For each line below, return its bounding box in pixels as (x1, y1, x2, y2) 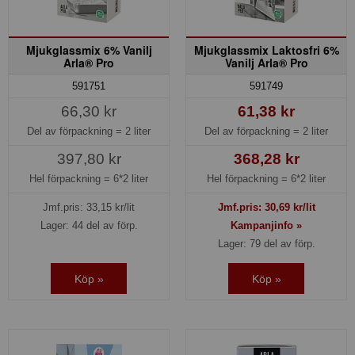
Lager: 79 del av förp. (217, 238, 315, 250)
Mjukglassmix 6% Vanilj (25, 41, 152, 58)
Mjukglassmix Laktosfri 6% (193, 41, 339, 58)
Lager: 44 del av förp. (40, 219, 138, 232)
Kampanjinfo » (231, 219, 302, 232)
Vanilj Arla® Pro (224, 54, 308, 71)
